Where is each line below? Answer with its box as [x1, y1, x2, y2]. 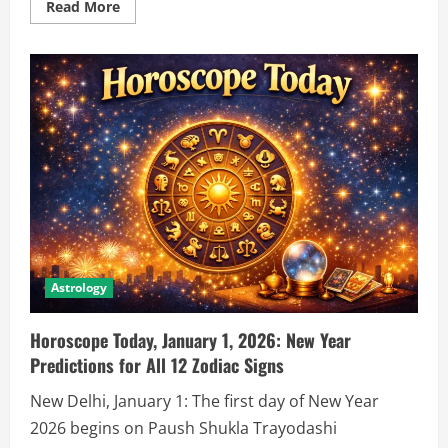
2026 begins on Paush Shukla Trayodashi [30, 417, 337, 440]
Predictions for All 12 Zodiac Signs [30, 352, 284, 379]
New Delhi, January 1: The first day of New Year [30, 390, 379, 413]
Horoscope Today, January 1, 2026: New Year [30, 327, 351, 354]
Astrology [51, 279, 107, 297]
